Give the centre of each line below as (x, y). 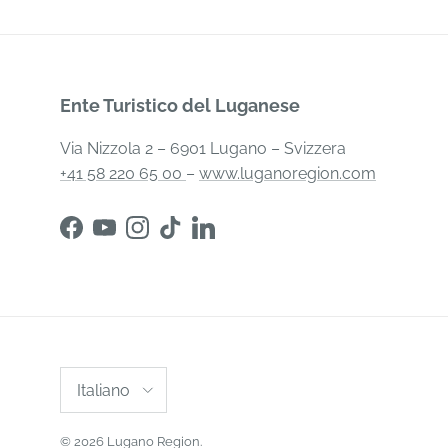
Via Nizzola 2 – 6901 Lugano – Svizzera (203, 149)
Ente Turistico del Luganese (180, 106)
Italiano (103, 390)
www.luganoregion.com (287, 174)
